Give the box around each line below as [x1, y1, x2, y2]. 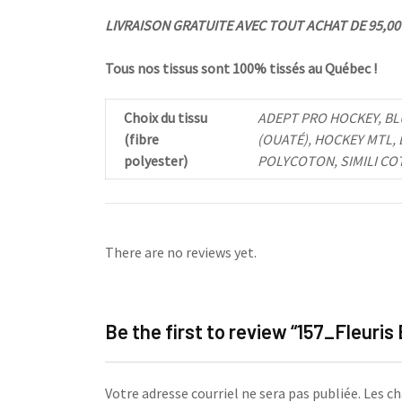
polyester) [124, 152, 188, 170]
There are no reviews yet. [105, 242, 257, 261]
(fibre [124, 130, 159, 148]
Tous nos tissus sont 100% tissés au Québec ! [105, 59, 377, 77]
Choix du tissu [124, 109, 207, 127]
